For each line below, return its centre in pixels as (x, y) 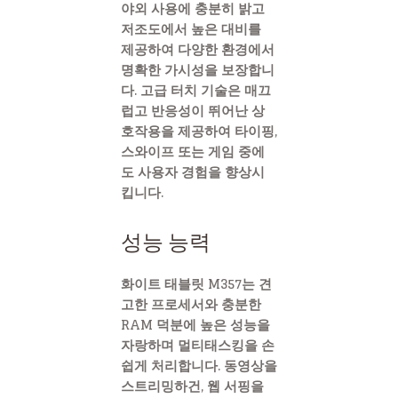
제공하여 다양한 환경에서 (198, 50)
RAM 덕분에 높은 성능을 (195, 325)
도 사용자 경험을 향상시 (193, 172)
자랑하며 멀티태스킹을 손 (198, 346)
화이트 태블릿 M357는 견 (196, 284)
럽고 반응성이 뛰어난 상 (193, 111)
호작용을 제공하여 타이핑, (199, 131)
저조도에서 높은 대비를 (191, 29)
